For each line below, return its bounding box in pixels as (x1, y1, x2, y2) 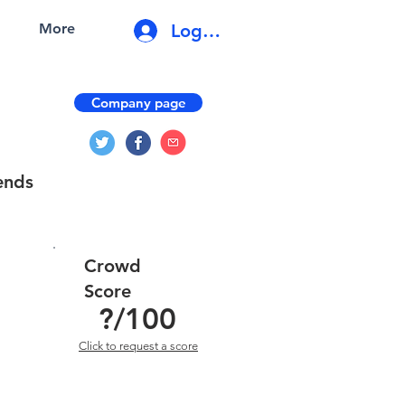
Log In (171, 19, 224, 42)
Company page (90, 94, 186, 111)
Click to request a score (79, 339, 198, 353)
